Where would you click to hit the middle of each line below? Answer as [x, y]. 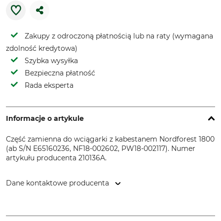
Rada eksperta [49, 85]
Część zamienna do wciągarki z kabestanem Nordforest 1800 [110, 139]
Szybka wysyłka [51, 61]
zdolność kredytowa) [42, 48]
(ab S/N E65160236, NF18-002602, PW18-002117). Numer [101, 148]
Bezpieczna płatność [60, 73]
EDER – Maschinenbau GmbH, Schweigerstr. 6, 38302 [97, 205]
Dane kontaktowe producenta [57, 183]
